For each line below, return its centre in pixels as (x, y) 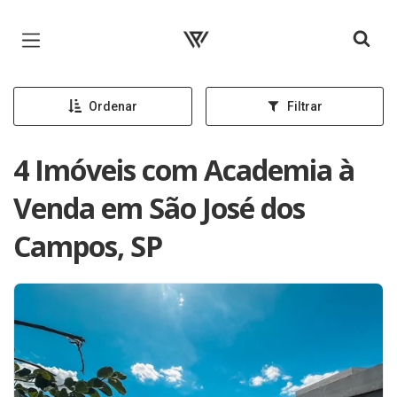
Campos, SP (88, 246)
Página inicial (221, 27)
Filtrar (304, 106)
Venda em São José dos (159, 208)
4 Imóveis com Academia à (184, 170)
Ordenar (113, 106)
